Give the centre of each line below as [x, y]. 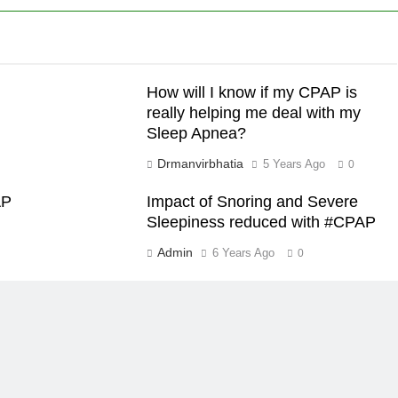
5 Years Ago [295, 163]
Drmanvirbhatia [201, 163]
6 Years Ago [244, 252]
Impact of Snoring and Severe [253, 201]
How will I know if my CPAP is [252, 92]
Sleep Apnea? [197, 133]
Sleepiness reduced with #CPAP [262, 222]
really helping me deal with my [254, 112]
